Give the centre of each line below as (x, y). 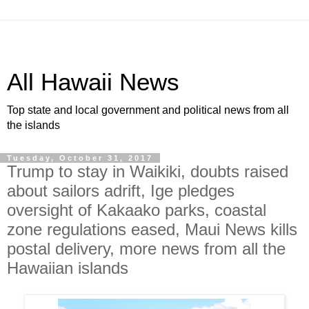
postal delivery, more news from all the (146, 249)
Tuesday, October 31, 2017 (80, 158)
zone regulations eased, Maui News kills (152, 229)
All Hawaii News (93, 82)
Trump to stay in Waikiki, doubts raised (148, 171)
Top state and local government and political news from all (148, 110)
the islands (33, 125)
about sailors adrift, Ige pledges (121, 191)
